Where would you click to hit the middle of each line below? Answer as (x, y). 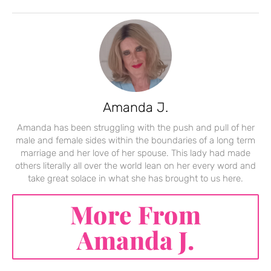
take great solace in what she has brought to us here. (135, 179)
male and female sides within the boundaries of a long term (135, 141)
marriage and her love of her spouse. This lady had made (135, 153)
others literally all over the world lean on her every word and (135, 166)
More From (135, 214)
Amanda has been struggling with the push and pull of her (135, 128)
